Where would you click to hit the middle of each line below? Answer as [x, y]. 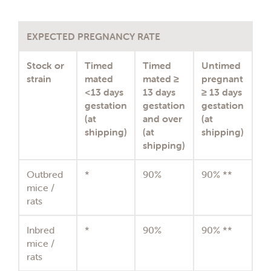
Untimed [221, 66]
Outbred [45, 175]
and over [162, 119]
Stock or [45, 66]
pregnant [222, 79]
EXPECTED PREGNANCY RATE [93, 37]
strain [39, 79]
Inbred [41, 230]
